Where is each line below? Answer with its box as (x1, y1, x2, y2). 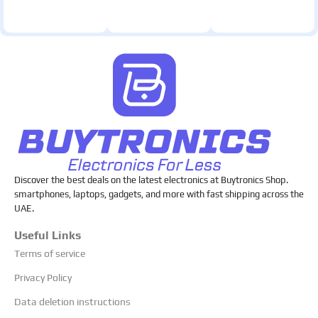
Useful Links (14, 229, 81, 243)
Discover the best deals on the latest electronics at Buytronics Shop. (14, 175, 288, 186)
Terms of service (14, 248, 85, 260)
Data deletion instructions (14, 296, 131, 308)
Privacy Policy (14, 272, 72, 284)
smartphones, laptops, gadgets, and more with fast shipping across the (14, 189, 304, 200)
